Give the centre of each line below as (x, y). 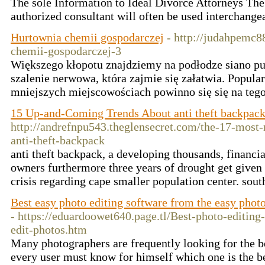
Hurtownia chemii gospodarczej (87, 37)
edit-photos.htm (49, 230)
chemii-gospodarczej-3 (66, 51)
